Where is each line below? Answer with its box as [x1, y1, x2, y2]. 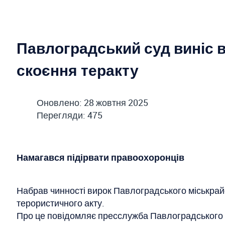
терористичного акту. [17, 196, 104, 209]
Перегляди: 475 [37, 108, 102, 121]
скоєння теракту [17, 59, 139, 80]
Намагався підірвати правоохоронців [17, 151, 184, 163]
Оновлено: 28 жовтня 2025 [37, 96, 148, 108]
